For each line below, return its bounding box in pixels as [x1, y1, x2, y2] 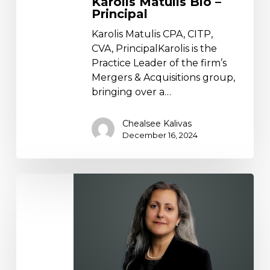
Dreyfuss [15, 189, 58, 201]
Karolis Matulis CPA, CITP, [91, 28, 213, 40]
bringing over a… [91, 86, 171, 98]
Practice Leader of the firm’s [91, 57, 227, 69]
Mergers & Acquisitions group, [91, 72, 235, 84]
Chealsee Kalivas [122, 118, 192, 130]
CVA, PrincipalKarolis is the [91, 43, 217, 55]
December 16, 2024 [122, 130, 198, 140]
